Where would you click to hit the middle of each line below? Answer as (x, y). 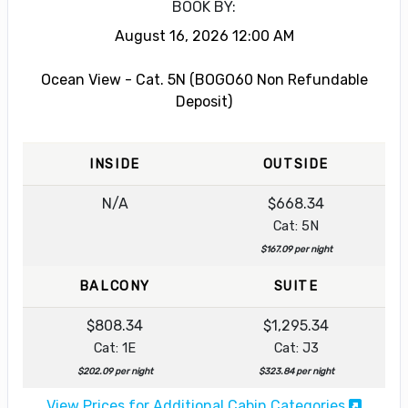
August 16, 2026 (171, 36)
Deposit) (204, 101)
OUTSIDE (296, 164)
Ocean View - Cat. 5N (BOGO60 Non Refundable (204, 79)
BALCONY (115, 286)
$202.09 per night (115, 371)
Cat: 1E (115, 347)
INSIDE (115, 164)
